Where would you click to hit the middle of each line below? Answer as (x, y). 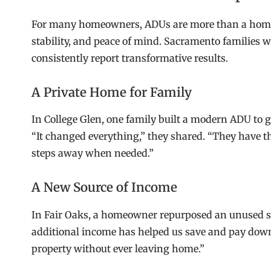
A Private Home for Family (112, 93)
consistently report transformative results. (130, 58)
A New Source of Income (104, 188)
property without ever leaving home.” (118, 248)
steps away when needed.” (93, 153)
